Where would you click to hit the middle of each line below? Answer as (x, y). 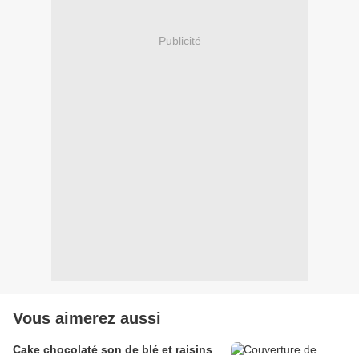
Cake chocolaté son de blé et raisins (113, 350)
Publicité (179, 40)
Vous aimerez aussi (87, 319)
